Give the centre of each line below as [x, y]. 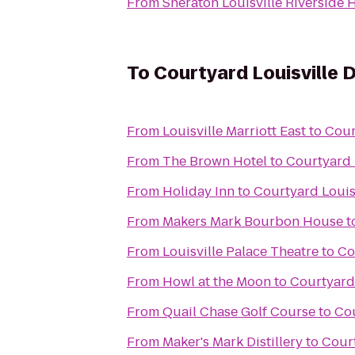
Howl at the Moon [217, 282]
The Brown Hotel [215, 161]
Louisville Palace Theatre [240, 252]
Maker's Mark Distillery [233, 342]
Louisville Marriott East [234, 131]
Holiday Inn [198, 191]
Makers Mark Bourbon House [253, 221]
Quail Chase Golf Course [239, 312]
